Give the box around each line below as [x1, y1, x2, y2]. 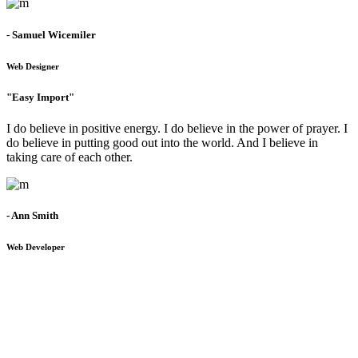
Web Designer [6, 61, 59, 71]
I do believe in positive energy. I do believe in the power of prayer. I [6, 121, 348, 135]
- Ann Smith [6, 209, 58, 221]
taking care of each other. [6, 149, 133, 164]
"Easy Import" [6, 90, 74, 103]
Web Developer [6, 241, 65, 252]
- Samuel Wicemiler [6, 28, 96, 41]
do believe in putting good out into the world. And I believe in [6, 135, 318, 149]
